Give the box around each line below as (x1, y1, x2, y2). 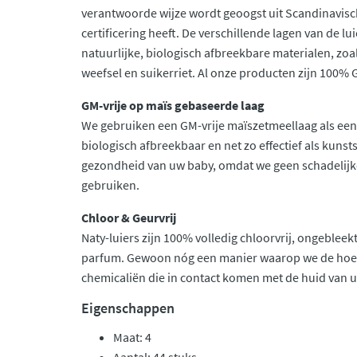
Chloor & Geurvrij (81, 210, 176, 226)
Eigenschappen (81, 299, 175, 317)
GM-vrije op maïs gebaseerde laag (81, 97, 265, 113)
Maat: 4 (113, 329, 151, 345)
